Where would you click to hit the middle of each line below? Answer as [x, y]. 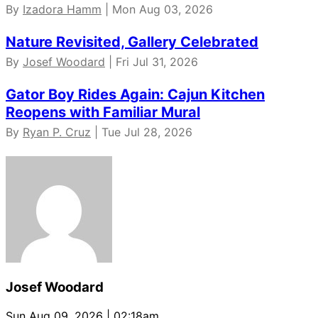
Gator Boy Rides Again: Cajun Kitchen [135, 95]
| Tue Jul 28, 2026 [142, 132]
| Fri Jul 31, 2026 [152, 62]
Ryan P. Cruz [57, 132]
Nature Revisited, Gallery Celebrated [132, 42]
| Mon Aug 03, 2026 [157, 10]
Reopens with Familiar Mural [103, 113]
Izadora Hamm [62, 10]
